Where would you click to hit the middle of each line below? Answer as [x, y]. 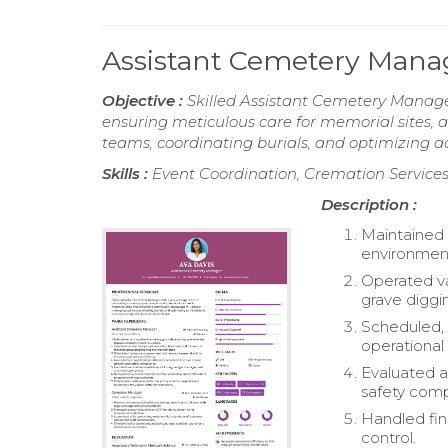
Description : [369, 205]
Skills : [127, 174]
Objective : [144, 101]
